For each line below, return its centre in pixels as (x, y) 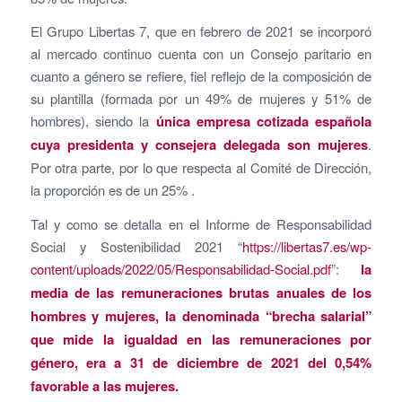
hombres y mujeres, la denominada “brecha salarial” (201, 316)
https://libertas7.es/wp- (307, 247)
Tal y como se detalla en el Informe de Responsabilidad (201, 224)
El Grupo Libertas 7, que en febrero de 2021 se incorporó (201, 31)
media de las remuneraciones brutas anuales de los (201, 293)
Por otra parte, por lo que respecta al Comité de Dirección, (201, 168)
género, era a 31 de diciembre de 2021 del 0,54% (201, 363)
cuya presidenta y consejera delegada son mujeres (199, 145)
